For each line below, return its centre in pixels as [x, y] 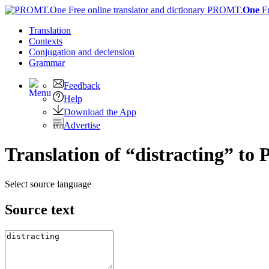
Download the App [100, 112]
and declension [106, 52]
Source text [40, 209]
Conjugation [53, 52]
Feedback [82, 86]
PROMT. [224, 10]
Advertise [82, 125]
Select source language [48, 184]
